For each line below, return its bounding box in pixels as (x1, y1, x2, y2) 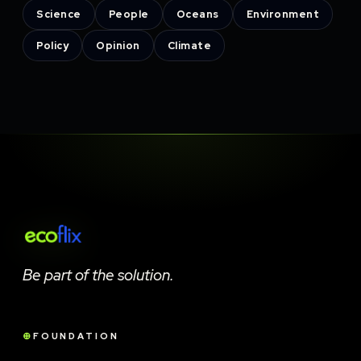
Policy (36, 39, 68, 52)
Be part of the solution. (23, 265, 174, 285)
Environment (246, 7, 319, 21)
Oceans (176, 7, 219, 21)
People (108, 7, 149, 21)
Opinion (96, 39, 140, 52)
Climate (167, 39, 211, 52)
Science (36, 7, 81, 21)
